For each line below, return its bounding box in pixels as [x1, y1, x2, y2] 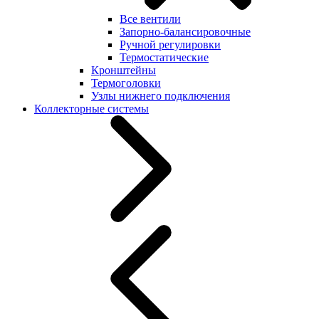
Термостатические [120, 51, 209, 63]
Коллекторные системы [34, 103, 149, 115]
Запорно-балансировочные [120, 26, 251, 38]
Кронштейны [91, 64, 156, 76]
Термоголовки [91, 77, 161, 89]
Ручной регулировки [120, 38, 221, 51]
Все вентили [120, 13, 181, 25]
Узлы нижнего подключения [91, 90, 230, 102]
